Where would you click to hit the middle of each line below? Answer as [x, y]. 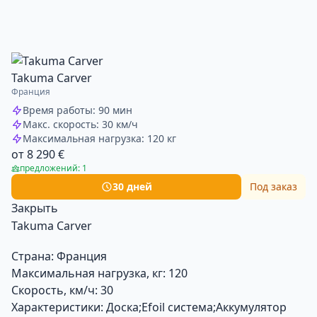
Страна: [33, 256]
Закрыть [35, 208]
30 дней [132, 186]
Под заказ [273, 186]
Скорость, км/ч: [54, 290]
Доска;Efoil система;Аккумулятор [196, 307]
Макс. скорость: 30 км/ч [80, 124]
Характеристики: [57, 307]
